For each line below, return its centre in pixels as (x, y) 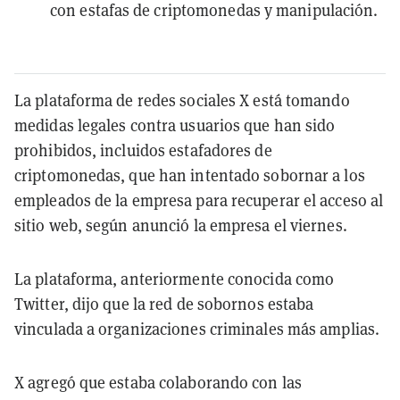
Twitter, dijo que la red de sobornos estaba (164, 304)
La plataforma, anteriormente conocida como (175, 279)
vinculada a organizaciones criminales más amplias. (197, 329)
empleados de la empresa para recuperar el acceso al (199, 200)
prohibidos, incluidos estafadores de (143, 150)
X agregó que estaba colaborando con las (158, 382)
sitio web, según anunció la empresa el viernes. (181, 225)
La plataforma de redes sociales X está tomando (182, 100)
